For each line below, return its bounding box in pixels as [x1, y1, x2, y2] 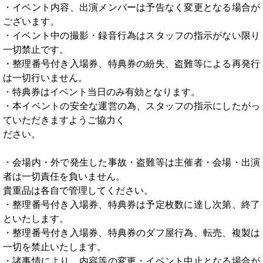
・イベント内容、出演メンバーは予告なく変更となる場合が [3, 2, 260, 12]
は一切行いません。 [3, 72, 87, 83]
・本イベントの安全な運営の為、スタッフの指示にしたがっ [3, 100, 260, 111]
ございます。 [3, 16, 59, 26]
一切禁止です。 [3, 44, 69, 55]
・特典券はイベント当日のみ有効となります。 [3, 86, 200, 97]
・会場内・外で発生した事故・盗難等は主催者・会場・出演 [3, 157, 260, 167]
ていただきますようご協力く [3, 114, 125, 125]
